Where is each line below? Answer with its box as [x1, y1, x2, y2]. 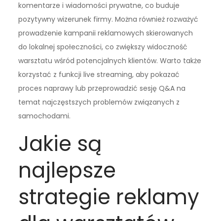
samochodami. [18, 111, 71, 121]
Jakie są [18, 129, 102, 159]
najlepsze [18, 156, 116, 185]
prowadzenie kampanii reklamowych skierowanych [18, 28, 193, 38]
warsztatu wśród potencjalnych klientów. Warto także [18, 56, 202, 66]
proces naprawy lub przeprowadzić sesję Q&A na [18, 83, 186, 94]
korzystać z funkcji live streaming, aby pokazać [18, 70, 180, 80]
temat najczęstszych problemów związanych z [18, 97, 180, 108]
